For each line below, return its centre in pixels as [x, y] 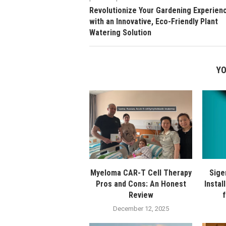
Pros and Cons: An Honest [141, 184]
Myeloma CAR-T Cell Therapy [141, 173]
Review [141, 195]
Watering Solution [120, 33]
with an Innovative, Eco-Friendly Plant [154, 22]
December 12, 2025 [141, 209]
